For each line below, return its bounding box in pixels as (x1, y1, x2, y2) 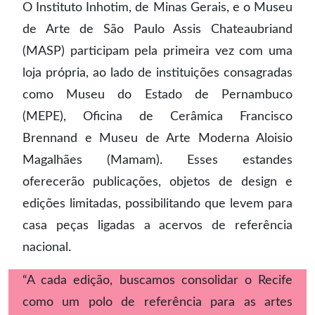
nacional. (22, 241, 71, 253)
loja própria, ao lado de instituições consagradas (22, 67, 292, 79)
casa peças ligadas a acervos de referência (22, 219, 292, 231)
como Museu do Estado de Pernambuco (22, 89, 292, 101)
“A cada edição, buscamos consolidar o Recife (22, 274, 292, 286)
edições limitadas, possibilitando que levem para (22, 198, 292, 210)
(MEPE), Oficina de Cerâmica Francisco (22, 110, 292, 122)
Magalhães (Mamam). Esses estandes (22, 154, 292, 166)
